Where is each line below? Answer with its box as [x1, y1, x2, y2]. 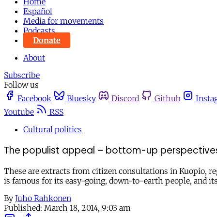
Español [23, 6, 52, 16]
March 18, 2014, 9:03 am [44, 203, 131, 213]
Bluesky [67, 93, 96, 103]
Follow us [4, 80, 39, 90]
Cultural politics [23, 124, 82, 134]
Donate [33, 35, 61, 45]
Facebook [17, 93, 51, 103]
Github [155, 93, 180, 103]
